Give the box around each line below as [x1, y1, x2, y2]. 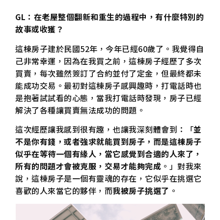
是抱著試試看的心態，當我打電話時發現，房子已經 [15, 91, 202, 104]
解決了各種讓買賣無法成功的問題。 [15, 104, 145, 116]
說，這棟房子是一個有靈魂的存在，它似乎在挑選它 [15, 172, 202, 184]
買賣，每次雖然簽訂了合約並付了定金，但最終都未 [15, 67, 202, 79]
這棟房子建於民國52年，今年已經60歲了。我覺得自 [15, 42, 204, 55]
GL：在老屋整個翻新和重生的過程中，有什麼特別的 [15, 11, 204, 23]
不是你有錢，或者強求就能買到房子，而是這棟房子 [15, 135, 202, 147]
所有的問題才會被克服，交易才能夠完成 [15, 160, 162, 172]
